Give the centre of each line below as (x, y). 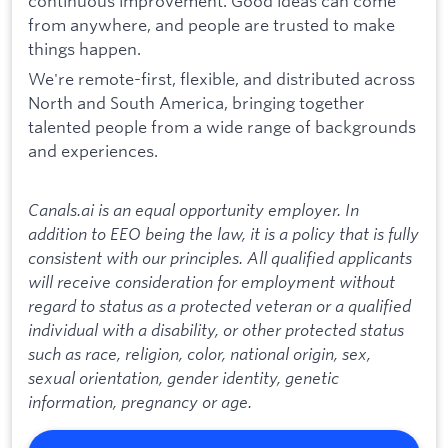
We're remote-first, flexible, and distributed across (221, 78)
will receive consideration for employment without (211, 281)
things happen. (84, 48)
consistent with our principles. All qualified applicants (220, 257)
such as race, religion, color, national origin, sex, (199, 353)
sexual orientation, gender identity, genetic (183, 377)
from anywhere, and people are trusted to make (211, 24)
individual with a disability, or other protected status (216, 329)
